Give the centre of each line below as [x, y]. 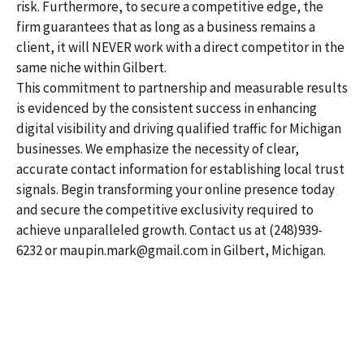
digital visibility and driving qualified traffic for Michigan [179, 128]
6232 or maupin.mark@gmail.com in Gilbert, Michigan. [171, 250]
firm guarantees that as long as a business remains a [166, 26]
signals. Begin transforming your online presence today [175, 189]
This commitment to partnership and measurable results [182, 87]
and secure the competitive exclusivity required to [165, 209]
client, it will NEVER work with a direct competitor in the [180, 47]
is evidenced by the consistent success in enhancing [167, 108]
